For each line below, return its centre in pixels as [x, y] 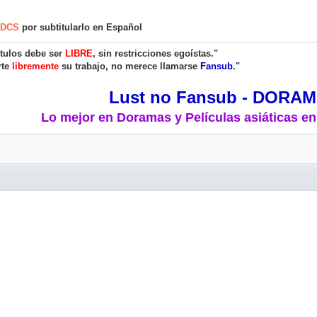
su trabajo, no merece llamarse [129, 66]
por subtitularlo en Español [81, 27]
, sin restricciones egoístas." [155, 53]
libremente [35, 66]
